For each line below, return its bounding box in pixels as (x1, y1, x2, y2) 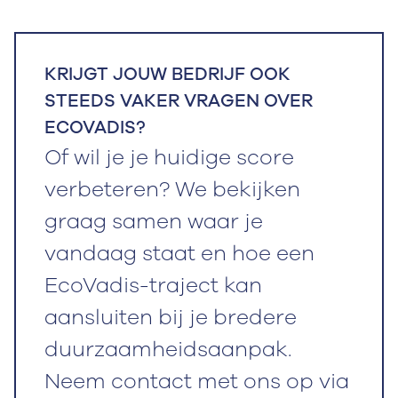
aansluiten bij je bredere (44, 303, 297, 332)
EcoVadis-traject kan (44, 271, 262, 300)
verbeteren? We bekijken (44, 175, 300, 204)
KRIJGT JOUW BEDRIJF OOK (44, 62, 291, 87)
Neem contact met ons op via (44, 367, 349, 396)
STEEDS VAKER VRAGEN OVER (44, 89, 313, 114)
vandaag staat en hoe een (44, 239, 314, 268)
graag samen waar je (44, 207, 263, 236)
